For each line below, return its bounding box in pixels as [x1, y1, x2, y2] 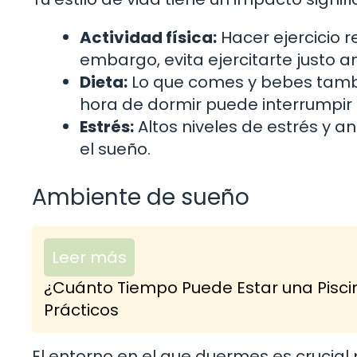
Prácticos [44, 298, 119, 321]
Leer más [52, 245, 127, 269]
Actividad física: [80, 25, 217, 49]
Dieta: [80, 70, 127, 93]
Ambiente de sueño [32, 181, 249, 213]
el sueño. [80, 137, 151, 160]
